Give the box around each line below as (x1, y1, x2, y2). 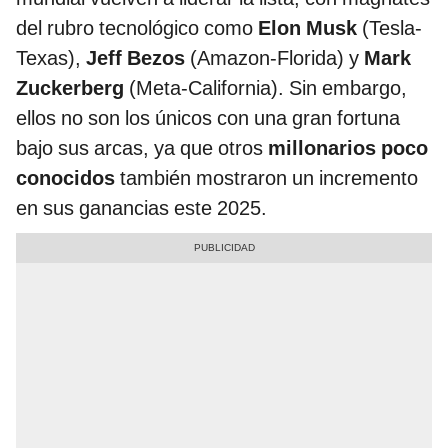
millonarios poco (268, 135, 428, 160)
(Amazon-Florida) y (185, 45, 359, 70)
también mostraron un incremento (115, 165, 418, 190)
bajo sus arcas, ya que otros (16, 135, 268, 160)
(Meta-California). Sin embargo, (129, 75, 407, 100)
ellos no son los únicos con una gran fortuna (16, 105, 400, 130)
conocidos (16, 165, 115, 190)
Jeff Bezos (86, 45, 185, 70)
